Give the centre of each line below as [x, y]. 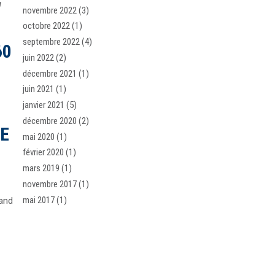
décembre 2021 [50, 73]
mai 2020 [39, 137]
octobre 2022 [47, 26]
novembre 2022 [50, 10]
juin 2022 [39, 57]
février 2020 [44, 153]
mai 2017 [39, 200]
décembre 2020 [50, 121]
